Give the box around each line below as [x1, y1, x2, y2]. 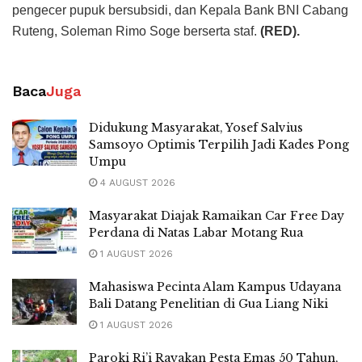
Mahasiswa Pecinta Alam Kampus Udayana [89, 279, 341, 294]
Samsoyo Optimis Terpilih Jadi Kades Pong [89, 137, 349, 152]
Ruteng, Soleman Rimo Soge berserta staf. [12, 23, 257, 38]
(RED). [257, 23, 300, 38]
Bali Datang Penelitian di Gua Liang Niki [89, 296, 328, 311]
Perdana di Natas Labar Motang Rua [89, 225, 303, 240]
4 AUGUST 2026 [97, 176, 175, 188]
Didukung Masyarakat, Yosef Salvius [89, 120, 303, 135]
